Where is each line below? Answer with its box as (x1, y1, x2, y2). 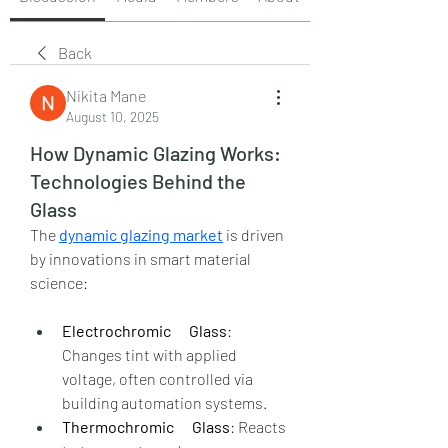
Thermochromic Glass (62, 416, 230, 436)
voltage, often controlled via (62, 368, 253, 388)
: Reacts (230, 416, 286, 436)
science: (30, 272, 88, 292)
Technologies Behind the (30, 168, 246, 193)
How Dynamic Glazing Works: (30, 140, 281, 165)
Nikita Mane (66, 85, 146, 105)
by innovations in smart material (30, 248, 251, 268)
